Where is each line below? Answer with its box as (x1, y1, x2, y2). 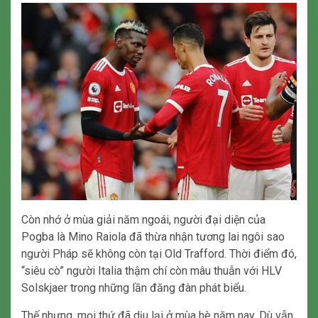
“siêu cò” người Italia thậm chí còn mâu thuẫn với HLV (21, 263, 282, 278)
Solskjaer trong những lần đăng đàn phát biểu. (21, 280, 246, 295)
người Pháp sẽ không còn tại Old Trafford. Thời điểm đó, (21, 246, 297, 261)
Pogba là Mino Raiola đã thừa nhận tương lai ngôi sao (21, 229, 285, 243)
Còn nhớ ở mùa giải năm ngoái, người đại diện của (21, 212, 265, 226)
